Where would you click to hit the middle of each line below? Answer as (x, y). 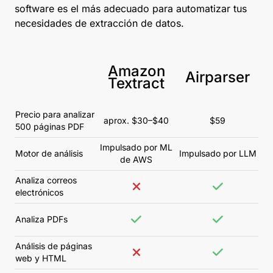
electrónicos (39, 193)
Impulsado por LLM (218, 154)
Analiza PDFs (41, 219)
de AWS (136, 160)
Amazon (136, 71)
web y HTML (41, 258)
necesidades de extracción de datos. (99, 23)
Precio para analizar (55, 115)
